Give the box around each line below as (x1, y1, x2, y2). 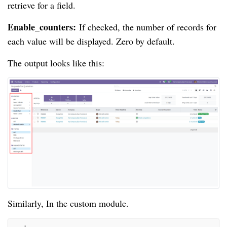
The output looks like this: (8, 57, 104, 69)
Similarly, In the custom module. (8, 197, 129, 209)
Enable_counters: (8, 20, 79, 34)
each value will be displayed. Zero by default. (8, 35, 175, 48)
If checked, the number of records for (79, 21, 216, 33)
